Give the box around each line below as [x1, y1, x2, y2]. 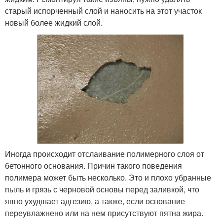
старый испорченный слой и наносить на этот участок [5, 4, 202, 16]
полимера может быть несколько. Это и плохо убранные [5, 172, 211, 184]
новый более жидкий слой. [5, 16, 103, 28]
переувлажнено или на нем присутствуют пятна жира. [5, 207, 203, 219]
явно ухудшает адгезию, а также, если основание [5, 195, 185, 207]
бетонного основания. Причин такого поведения [5, 160, 182, 172]
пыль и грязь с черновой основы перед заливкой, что [5, 184, 199, 195]
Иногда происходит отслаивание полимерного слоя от [5, 148, 204, 160]
